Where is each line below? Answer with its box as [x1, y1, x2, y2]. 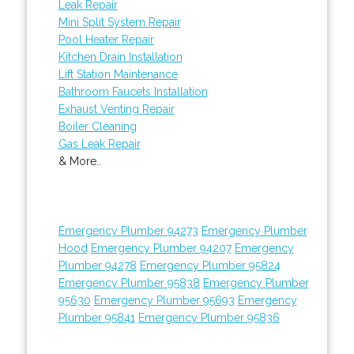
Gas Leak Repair [58, 137, 141, 150]
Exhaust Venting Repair [58, 102, 175, 115]
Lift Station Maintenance [58, 67, 178, 81]
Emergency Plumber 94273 [58, 224, 198, 237]
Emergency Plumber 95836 [137, 311, 280, 324]
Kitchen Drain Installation [58, 50, 183, 63]
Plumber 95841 [58, 311, 135, 324]
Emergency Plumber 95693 [93, 293, 235, 307]
